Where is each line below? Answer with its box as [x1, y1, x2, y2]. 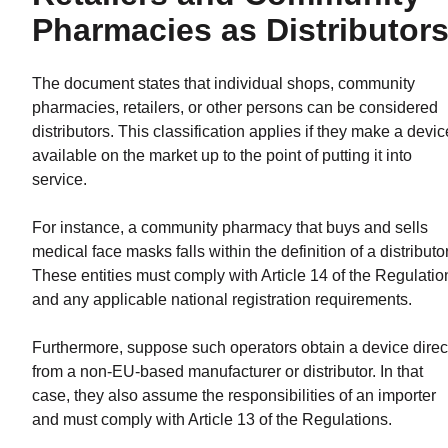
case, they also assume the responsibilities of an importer [32, 386, 436, 404]
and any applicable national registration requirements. [32, 290, 412, 308]
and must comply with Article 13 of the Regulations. [32, 410, 392, 428]
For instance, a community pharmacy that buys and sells [32, 218, 428, 236]
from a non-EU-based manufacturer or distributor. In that [32, 362, 423, 380]
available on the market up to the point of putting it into [32, 146, 412, 164]
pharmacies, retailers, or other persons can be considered [32, 98, 438, 116]
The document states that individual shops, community [32, 74, 415, 92]
